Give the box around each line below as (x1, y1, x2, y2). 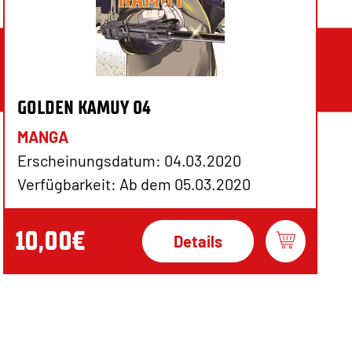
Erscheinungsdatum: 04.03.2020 (17, 150, 241, 170)
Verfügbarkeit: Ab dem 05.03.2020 (17, 174, 251, 193)
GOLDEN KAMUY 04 (17, 95, 151, 119)
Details (174, 231, 222, 251)
